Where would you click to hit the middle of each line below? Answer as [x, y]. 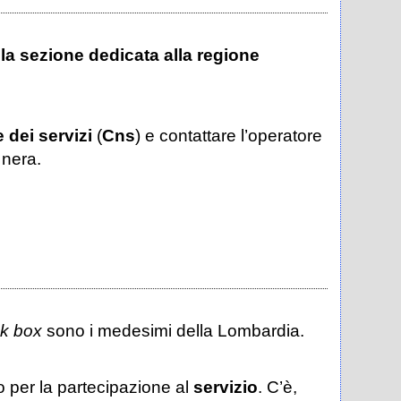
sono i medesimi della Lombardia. [175, 330]
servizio [225, 388]
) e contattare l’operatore [228, 135]
